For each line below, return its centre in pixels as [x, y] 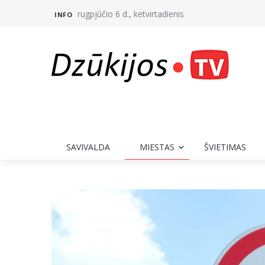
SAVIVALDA [88, 147]
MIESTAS [157, 147]
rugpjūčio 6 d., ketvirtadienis [131, 14]
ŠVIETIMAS [225, 147]
